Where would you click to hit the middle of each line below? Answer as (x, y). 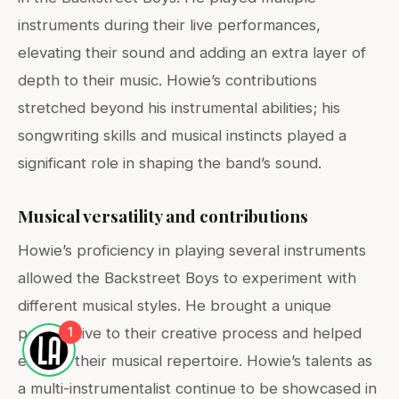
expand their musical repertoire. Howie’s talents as (195, 361)
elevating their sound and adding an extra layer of (192, 53)
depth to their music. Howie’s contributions (167, 81)
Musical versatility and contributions (163, 216)
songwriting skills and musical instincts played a (182, 136)
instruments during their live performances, (169, 25)
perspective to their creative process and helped (190, 334)
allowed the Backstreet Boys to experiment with (187, 278)
